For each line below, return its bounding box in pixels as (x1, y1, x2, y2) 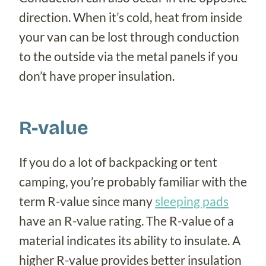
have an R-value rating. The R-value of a (19, 213, 234, 228)
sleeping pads (155, 193, 229, 208)
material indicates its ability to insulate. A (19, 232, 240, 248)
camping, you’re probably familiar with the (19, 173, 247, 189)
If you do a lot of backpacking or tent (19, 154, 217, 169)
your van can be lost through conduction (19, 28, 239, 44)
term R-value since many (19, 193, 155, 208)
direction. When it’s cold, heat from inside (19, 9, 242, 24)
